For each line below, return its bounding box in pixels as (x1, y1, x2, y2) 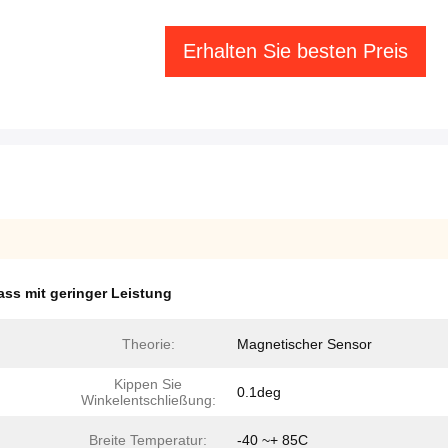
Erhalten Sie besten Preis (183, 40, 408, 62)
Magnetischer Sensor (237, 336, 372, 352)
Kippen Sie (114, 376, 182, 392)
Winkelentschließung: (80, 392, 216, 408)
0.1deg (237, 384, 281, 400)
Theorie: (121, 336, 175, 352)
